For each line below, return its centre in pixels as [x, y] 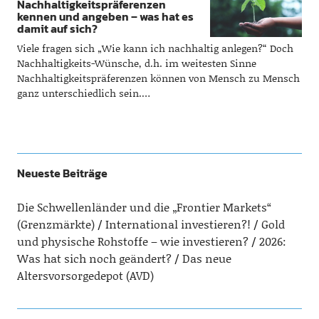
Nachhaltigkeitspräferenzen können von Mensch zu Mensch [158, 78]
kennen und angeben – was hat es [105, 16]
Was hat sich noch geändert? [94, 258]
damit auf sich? [57, 28]
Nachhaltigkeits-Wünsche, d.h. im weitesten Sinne [136, 63]
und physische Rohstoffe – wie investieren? [132, 241]
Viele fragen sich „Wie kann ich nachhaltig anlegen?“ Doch [155, 48]
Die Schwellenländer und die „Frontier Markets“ [144, 207]
